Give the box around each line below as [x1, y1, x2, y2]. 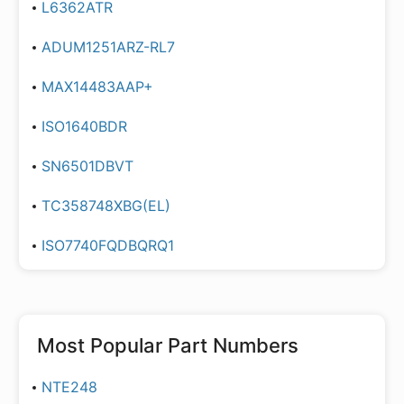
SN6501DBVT [41, 157, 133, 175]
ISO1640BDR [41, 117, 127, 135]
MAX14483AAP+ [41, 78, 153, 96]
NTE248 [41, 378, 97, 396]
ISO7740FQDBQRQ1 [41, 236, 174, 254]
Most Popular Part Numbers [37, 334, 298, 357]
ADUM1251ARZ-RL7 [41, 38, 175, 56]
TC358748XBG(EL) [41, 197, 170, 215]
